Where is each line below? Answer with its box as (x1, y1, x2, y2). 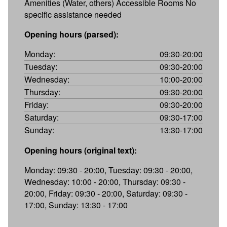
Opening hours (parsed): (24, 28, 119, 40)
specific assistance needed (24, 8, 122, 20)
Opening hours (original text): (24, 144, 137, 156)
